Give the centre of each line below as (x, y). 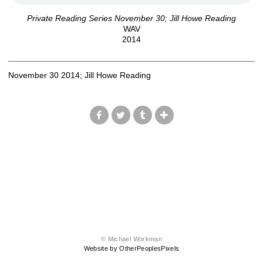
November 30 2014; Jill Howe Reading (80, 75)
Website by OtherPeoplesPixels (131, 249)
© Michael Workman (131, 239)
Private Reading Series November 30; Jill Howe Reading (131, 18)
